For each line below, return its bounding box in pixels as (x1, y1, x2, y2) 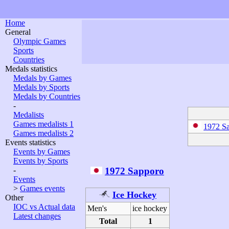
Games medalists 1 (13, 120, 74, 128)
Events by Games (13, 147, 70, 156)
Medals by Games (13, 74, 72, 82)
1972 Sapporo (105, 165, 164, 176)
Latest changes (13, 212, 61, 220)
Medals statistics (5, 64, 57, 73)
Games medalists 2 (13, 129, 74, 138)
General (5, 28, 31, 36)
